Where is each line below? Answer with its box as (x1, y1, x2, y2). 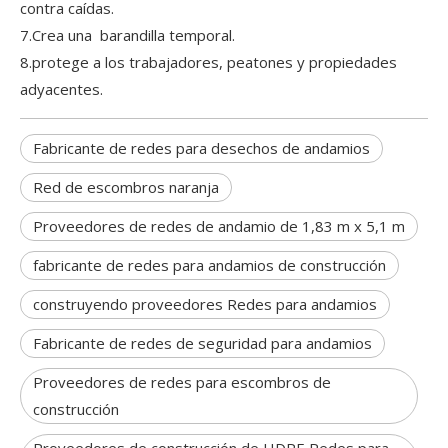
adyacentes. (20, 79, 103, 99)
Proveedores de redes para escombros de (33, 372, 331, 392)
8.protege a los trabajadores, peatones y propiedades (20, 52, 397, 72)
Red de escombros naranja (33, 177, 219, 197)
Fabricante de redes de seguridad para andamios (33, 333, 372, 353)
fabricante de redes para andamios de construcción (33, 255, 386, 275)
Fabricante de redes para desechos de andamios (33, 138, 370, 158)
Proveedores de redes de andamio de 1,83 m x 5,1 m (33, 216, 405, 236)
